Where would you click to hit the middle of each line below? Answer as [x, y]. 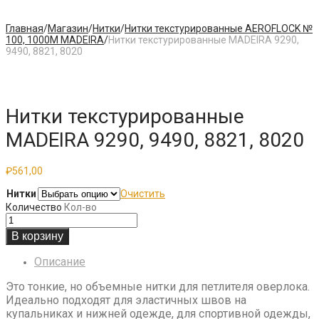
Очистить [143, 193]
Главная [25, 28]
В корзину [37, 236]
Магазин [68, 28]
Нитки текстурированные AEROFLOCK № [219, 28]
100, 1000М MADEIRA [55, 40]
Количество [34, 207]
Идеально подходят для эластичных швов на [126, 300]
